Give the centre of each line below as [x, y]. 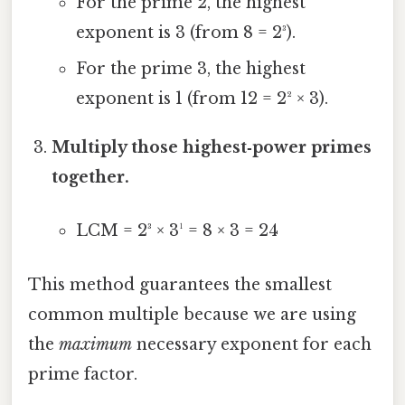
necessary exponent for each [252, 344]
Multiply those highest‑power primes [212, 148]
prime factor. [83, 374]
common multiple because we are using [192, 314]
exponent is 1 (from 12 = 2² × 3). [202, 99]
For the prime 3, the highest [190, 69]
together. [91, 178]
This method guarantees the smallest [180, 284]
